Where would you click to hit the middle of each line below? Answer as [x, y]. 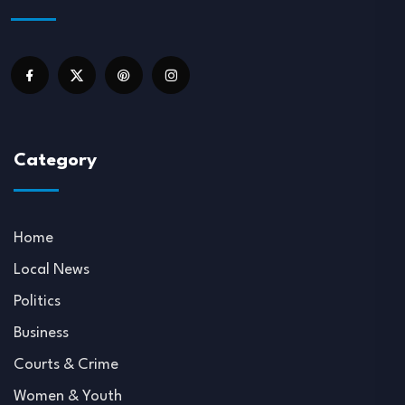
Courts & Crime [66, 365]
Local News [52, 270]
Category [55, 161]
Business [41, 333]
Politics [37, 301]
